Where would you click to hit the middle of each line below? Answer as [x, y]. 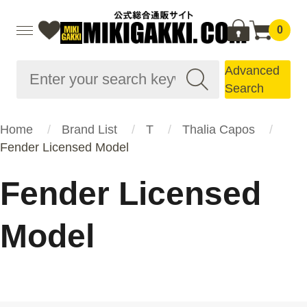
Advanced [252, 71]
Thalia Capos [219, 130]
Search [244, 88]
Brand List [89, 130]
